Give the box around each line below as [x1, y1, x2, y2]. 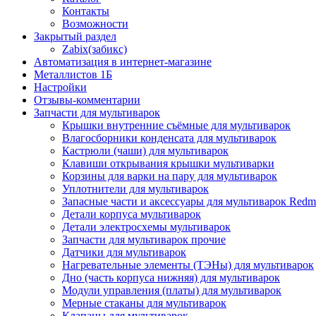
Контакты [62, 5, 109, 17]
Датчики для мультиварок [62, 246, 186, 258]
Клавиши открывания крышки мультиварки [62, 157, 274, 169]
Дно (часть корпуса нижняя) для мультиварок [62, 272, 280, 284]
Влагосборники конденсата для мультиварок [62, 132, 276, 144]
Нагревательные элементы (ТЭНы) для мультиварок [62, 259, 314, 271]
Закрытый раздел [34, 30, 116, 42]
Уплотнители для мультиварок [62, 183, 209, 195]
